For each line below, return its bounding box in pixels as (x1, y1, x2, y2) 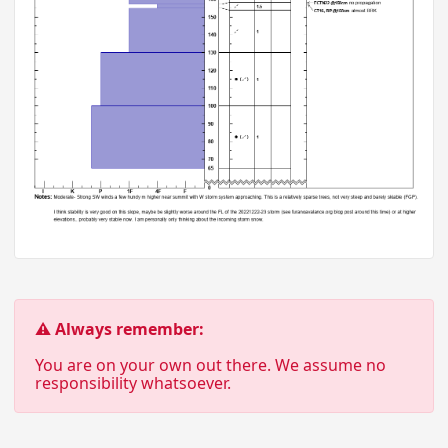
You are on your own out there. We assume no (35, 354, 386, 377)
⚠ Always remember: (35, 318, 204, 341)
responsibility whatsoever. (35, 372, 231, 395)
